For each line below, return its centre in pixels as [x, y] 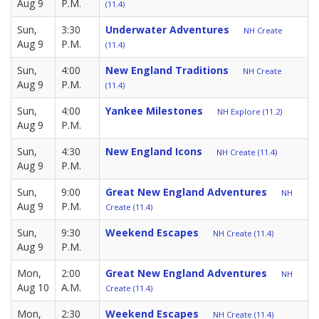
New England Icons [154, 151]
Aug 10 [33, 287]
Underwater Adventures [167, 29]
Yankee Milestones [154, 110]
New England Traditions [167, 70]
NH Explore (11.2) [250, 111]
